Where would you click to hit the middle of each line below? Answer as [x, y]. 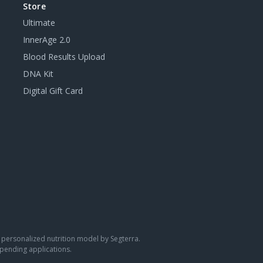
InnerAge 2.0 [46, 40]
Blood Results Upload [64, 57]
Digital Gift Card [53, 91]
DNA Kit [38, 74]
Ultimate [39, 23]
